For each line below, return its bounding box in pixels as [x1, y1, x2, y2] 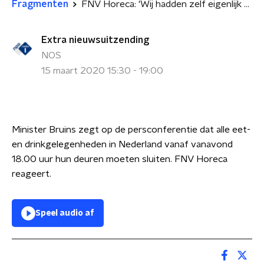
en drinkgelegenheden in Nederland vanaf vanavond [12, 140, 233, 149]
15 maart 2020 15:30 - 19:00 [41, 66, 163, 75]
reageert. [12, 169, 51, 179]
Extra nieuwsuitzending [41, 35, 149, 45]
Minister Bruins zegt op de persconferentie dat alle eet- [12, 125, 250, 134]
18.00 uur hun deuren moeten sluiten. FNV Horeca [12, 154, 227, 164]
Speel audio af [35, 209, 94, 217]
